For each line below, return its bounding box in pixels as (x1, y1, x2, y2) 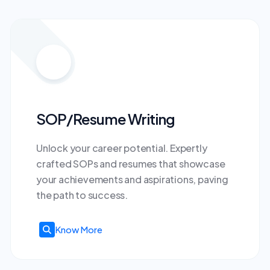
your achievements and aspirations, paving (36, 173, 228, 186)
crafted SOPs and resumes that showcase (36, 157, 225, 170)
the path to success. (36, 189, 128, 201)
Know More (55, 224, 102, 236)
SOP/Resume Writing (36, 110, 175, 128)
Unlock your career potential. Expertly (36, 142, 207, 154)
